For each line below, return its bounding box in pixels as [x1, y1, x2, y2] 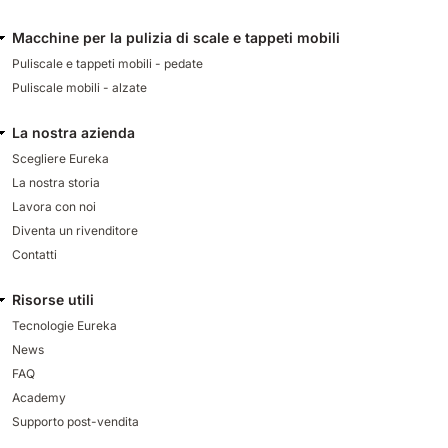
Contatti [12, 246, 57, 262]
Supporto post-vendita [12, 413, 139, 429]
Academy [12, 389, 66, 405]
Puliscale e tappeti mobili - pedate [12, 55, 203, 71]
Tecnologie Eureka [12, 317, 117, 333]
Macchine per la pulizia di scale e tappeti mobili [12, 28, 340, 46]
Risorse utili [12, 290, 94, 308]
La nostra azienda [12, 123, 135, 141]
